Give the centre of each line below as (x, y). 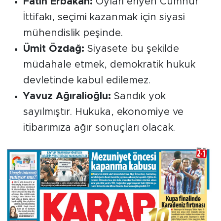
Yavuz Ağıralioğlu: (67, 96)
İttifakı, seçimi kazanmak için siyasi (104, 17)
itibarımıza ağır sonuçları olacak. (99, 128)
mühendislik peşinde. (73, 33)
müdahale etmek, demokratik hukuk (109, 64)
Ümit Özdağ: (54, 49)
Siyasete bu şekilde (131, 49)
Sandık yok (138, 96)
